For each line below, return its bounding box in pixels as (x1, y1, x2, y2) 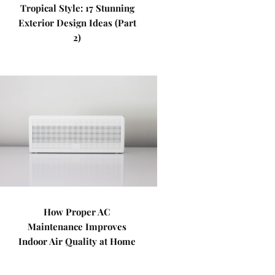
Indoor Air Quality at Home (18, 235, 136, 247)
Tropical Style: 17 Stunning (20, 2, 134, 14)
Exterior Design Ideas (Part (18, 17, 136, 29)
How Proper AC (44, 206, 111, 218)
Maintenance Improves (28, 220, 127, 233)
